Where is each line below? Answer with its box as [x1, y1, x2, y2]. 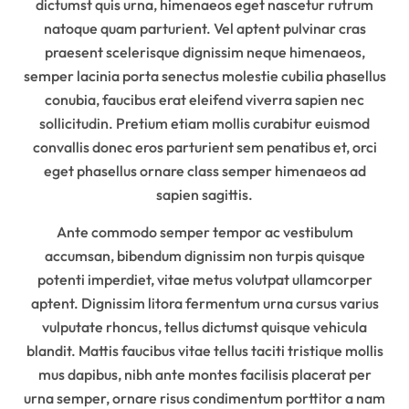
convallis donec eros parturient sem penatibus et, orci [32, 137, 377, 156]
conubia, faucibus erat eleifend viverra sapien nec [45, 89, 364, 109]
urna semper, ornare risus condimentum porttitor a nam [24, 388, 385, 407]
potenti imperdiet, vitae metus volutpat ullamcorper [37, 269, 372, 288]
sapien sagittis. [156, 184, 253, 204]
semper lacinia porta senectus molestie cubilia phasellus [23, 66, 386, 85]
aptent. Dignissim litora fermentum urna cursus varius [30, 293, 379, 312]
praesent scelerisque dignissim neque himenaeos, [44, 42, 365, 61]
